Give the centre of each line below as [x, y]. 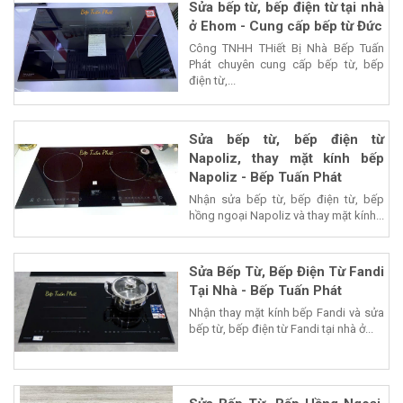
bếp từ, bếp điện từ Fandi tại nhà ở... [281, 329]
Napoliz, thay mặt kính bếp [287, 159]
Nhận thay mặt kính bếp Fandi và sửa [287, 313]
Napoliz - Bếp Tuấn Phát [265, 178]
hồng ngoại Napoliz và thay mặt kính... [287, 216]
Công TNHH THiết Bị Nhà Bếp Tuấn [287, 49]
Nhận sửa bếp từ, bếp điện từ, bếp [287, 200]
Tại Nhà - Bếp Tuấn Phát [265, 291]
